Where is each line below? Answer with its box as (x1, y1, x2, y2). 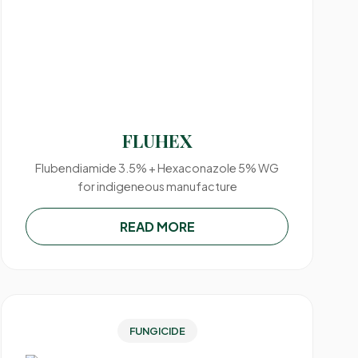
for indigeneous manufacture (77, 179, 237, 193)
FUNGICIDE (129, 324, 185, 337)
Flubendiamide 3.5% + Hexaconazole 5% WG (35, 161, 280, 175)
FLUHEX (122, 129, 193, 153)
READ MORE (119, 218, 195, 235)
